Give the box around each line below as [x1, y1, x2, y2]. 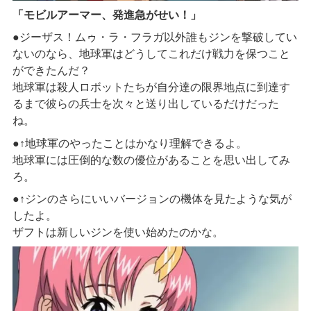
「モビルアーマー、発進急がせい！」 [12, 8, 201, 21]
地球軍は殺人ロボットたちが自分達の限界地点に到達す [12, 81, 290, 94]
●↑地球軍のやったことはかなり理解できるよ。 [12, 137, 247, 149]
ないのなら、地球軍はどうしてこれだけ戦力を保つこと [12, 48, 290, 60]
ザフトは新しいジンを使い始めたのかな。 [12, 226, 224, 239]
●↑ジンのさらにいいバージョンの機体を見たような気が [12, 193, 292, 205]
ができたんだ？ [12, 65, 90, 77]
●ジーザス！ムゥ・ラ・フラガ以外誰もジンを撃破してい [12, 31, 297, 44]
